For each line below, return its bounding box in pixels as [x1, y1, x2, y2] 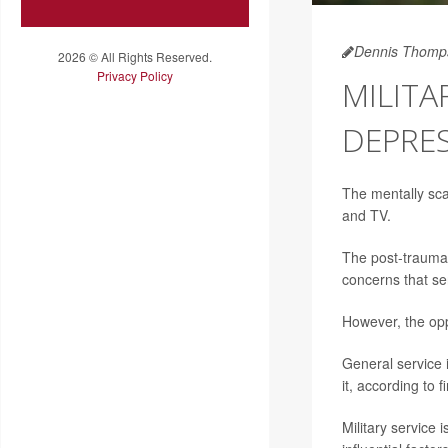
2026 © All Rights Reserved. [58, 47, 212, 65]
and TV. [341, 204, 391, 225]
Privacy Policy [97, 66, 173, 84]
